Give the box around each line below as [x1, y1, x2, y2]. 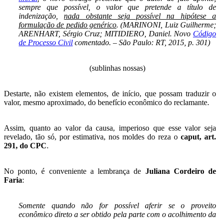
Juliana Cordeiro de [145, 166, 217, 175]
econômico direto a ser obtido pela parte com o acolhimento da [19, 210, 216, 219]
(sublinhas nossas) [89, 63, 145, 72]
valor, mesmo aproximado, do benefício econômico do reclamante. [4, 98, 209, 107]
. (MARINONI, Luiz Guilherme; [116, 20, 216, 29]
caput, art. [181, 132, 216, 141]
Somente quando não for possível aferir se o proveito [19, 201, 216, 210]
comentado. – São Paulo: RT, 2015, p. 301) [73, 38, 210, 47]
